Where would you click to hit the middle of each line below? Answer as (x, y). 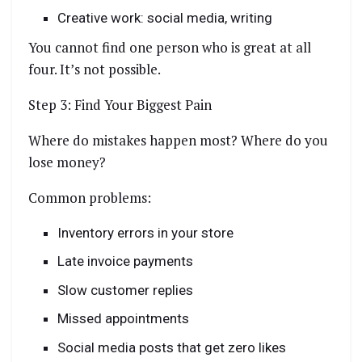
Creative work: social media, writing (165, 18)
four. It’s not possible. (95, 69)
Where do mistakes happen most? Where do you (178, 140)
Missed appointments (124, 319)
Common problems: (90, 197)
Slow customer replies (126, 290)
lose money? (67, 162)
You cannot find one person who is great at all (170, 47)
